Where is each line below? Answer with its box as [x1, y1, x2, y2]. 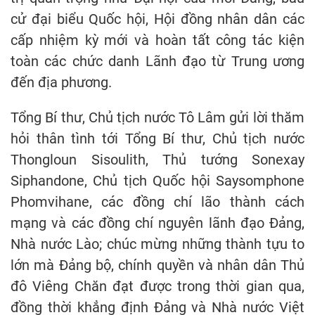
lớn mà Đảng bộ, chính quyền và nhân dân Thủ [11, 257, 304, 274]
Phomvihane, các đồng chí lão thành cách [11, 193, 304, 211]
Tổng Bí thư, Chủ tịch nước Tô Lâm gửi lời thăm [11, 109, 304, 127]
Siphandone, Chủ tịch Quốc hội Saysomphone [11, 172, 304, 190]
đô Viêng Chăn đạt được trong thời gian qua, [11, 278, 304, 295]
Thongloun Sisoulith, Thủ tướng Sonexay [11, 151, 304, 169]
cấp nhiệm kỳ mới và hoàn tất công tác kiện [11, 32, 304, 49]
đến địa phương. [11, 74, 112, 91]
